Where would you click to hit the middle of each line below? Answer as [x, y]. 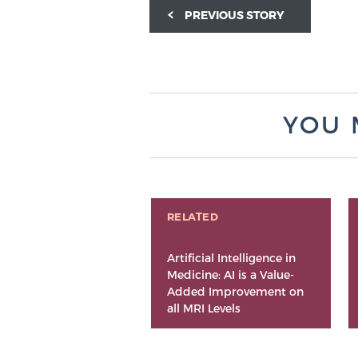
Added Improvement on [235, 292]
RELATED [193, 217]
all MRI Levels [203, 308]
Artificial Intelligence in [231, 258]
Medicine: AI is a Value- [230, 275]
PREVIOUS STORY [234, 15]
